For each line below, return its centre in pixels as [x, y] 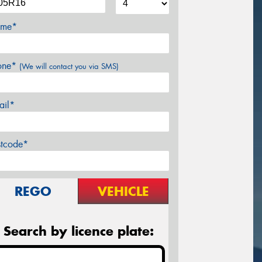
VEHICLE [123, 191]
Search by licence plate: [78, 231]
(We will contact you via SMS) [69, 66]
